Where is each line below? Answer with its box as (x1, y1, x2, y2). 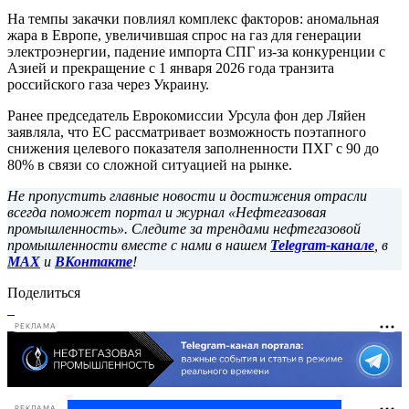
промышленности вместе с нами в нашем (7, 236, 270, 253)
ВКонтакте (55, 253, 132, 269)
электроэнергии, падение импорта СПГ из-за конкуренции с (7, 43, 385, 59)
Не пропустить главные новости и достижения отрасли (7, 187, 367, 204)
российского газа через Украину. (7, 76, 213, 92)
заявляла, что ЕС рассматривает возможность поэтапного (7, 123, 366, 140)
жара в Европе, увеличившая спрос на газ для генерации (7, 26, 362, 43)
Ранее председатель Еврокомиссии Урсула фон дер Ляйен (7, 107, 366, 123)
